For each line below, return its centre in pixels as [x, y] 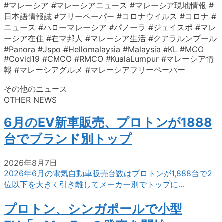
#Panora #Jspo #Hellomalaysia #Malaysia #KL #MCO [104, 49]
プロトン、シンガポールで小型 [93, 208]
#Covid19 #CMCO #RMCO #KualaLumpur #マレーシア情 [109, 59]
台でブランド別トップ [68, 139]
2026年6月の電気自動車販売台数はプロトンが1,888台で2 [108, 173]
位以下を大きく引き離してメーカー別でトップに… [94, 184]
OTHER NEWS [30, 99]
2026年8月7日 [30, 163]
